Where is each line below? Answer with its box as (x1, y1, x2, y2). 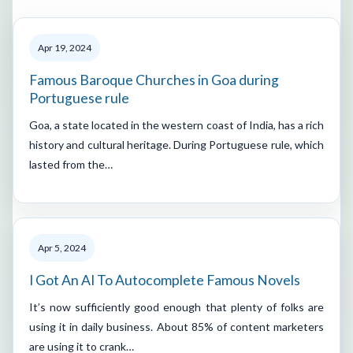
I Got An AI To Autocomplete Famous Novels (29, 271, 300, 288)
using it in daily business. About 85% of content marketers (29, 319, 324, 333)
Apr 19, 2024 (38, 41, 91, 54)
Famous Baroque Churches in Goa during (29, 71, 279, 88)
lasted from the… (29, 157, 113, 171)
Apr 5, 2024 (38, 241, 86, 254)
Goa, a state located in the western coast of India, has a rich (29, 117, 324, 132)
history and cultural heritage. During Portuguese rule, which (29, 137, 324, 151)
